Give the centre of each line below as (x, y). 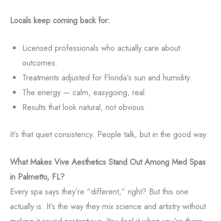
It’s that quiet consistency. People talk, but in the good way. (109, 134)
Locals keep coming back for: (60, 20)
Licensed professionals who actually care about (101, 48)
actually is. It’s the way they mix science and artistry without (108, 206)
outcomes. (40, 63)
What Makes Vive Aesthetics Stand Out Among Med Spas (108, 162)
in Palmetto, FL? (37, 177)
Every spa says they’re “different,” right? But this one (99, 192)
